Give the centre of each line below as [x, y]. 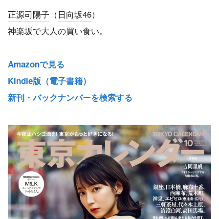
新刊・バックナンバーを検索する [70, 97]
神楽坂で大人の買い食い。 [58, 30]
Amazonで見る [36, 64]
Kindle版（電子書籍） [49, 80]
